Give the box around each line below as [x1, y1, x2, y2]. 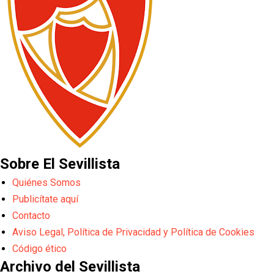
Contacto [12, 210, 50, 222]
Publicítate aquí [12, 193, 78, 206]
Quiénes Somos [12, 177, 81, 189]
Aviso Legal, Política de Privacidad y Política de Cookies [12, 226, 254, 239]
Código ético [12, 243, 67, 255]
